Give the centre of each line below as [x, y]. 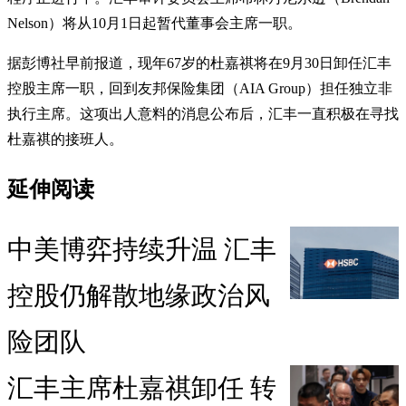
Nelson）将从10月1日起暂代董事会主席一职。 [155, 23]
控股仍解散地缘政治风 [139, 296]
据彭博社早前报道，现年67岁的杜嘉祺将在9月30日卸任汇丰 [199, 63]
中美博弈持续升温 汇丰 [142, 250]
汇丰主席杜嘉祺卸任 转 [142, 388]
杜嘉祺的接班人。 [65, 139]
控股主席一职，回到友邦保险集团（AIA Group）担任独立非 [200, 88]
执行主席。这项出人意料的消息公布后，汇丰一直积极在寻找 [203, 113]
